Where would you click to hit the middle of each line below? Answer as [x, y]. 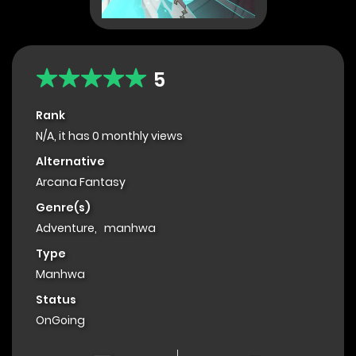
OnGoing [60, 321]
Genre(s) [63, 208]
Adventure [65, 228]
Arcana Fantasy [81, 182]
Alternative [70, 162]
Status [56, 300]
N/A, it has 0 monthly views [109, 136]
